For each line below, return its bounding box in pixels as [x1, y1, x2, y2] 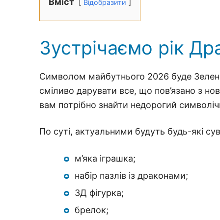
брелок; [75, 204, 109, 215]
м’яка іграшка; [75, 153, 136, 164]
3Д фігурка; [75, 187, 124, 198]
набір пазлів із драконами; [75, 170, 188, 181]
